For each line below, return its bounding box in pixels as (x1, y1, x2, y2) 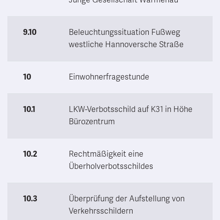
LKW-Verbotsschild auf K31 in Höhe (69, 104, 192, 114)
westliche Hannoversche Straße (69, 39, 184, 50)
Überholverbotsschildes (69, 161, 153, 171)
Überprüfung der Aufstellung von (69, 193, 185, 204)
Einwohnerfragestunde (69, 72, 149, 82)
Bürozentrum (69, 116, 115, 127)
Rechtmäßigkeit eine (69, 149, 143, 159)
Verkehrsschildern (69, 206, 133, 216)
